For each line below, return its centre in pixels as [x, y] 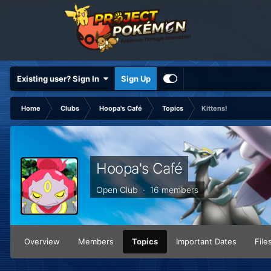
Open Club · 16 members [147, 190]
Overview [42, 242]
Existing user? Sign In [60, 79]
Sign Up [136, 79]
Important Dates [206, 242]
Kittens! [214, 108]
